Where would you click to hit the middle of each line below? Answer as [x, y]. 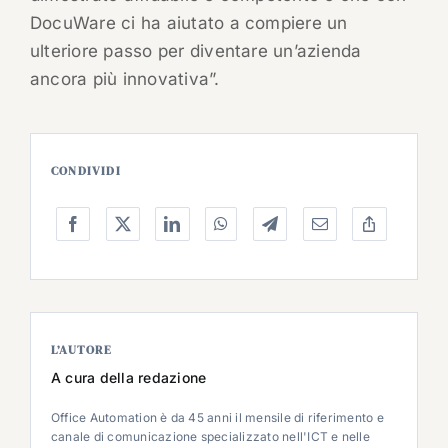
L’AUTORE [81, 350]
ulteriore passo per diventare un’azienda [195, 51]
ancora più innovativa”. [124, 79]
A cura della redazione [128, 378]
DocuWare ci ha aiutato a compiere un [188, 23]
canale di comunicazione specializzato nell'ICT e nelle [210, 437]
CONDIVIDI [85, 171]
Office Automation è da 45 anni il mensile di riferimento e [217, 418]
